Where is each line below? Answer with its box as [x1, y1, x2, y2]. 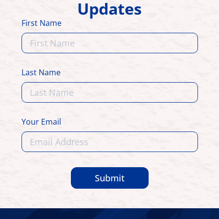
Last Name [21, 67, 61, 78]
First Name [21, 18, 62, 29]
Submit [94, 172, 125, 184]
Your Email [21, 116, 61, 128]
